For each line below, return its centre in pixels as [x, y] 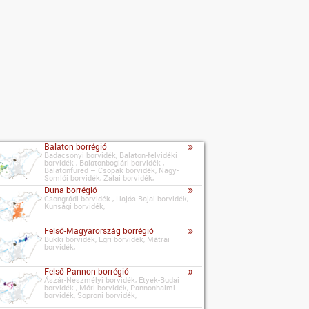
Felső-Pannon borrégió [87, 272]
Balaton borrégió [76, 147]
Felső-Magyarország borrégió [99, 230]
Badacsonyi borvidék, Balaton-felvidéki [111, 155]
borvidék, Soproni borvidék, [91, 295]
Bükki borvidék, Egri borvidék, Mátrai [107, 239]
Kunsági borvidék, [75, 206]
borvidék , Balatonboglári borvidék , [104, 163]
